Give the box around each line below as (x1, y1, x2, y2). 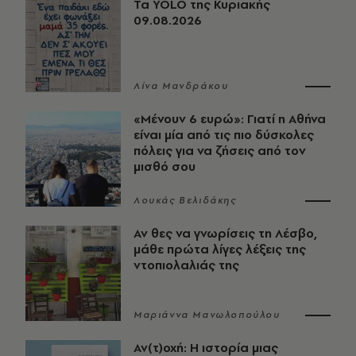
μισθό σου (133, 158, 195, 176)
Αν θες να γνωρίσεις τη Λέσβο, (133, 225, 317, 242)
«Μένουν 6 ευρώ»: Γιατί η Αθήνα (133, 110, 326, 128)
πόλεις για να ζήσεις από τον (133, 142, 306, 160)
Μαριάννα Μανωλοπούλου (133, 308, 281, 322)
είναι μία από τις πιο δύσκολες (133, 126, 314, 144)
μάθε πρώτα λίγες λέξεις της (133, 241, 306, 258)
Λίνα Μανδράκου (133, 79, 229, 93)
